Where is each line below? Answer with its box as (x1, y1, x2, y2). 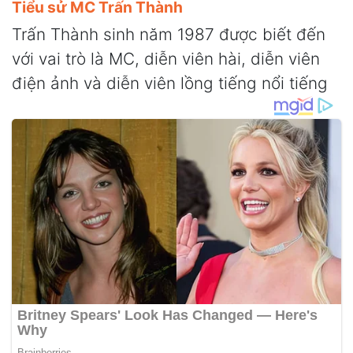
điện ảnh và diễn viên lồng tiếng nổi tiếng (12, 72, 328, 93)
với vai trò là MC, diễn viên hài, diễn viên (12, 48, 320, 69)
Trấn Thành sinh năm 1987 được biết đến (12, 24, 325, 44)
